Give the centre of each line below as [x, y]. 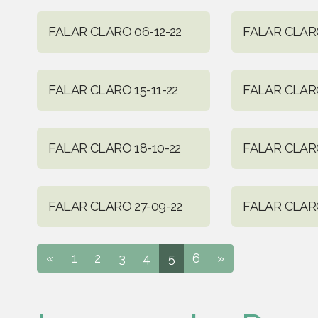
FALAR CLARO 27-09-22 [115, 206]
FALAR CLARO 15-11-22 [113, 89]
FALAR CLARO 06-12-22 [115, 31]
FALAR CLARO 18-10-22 [115, 148]
